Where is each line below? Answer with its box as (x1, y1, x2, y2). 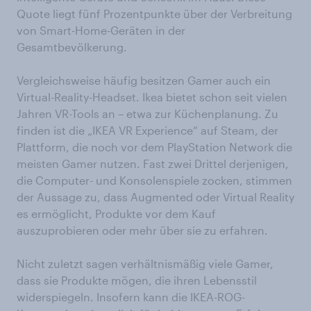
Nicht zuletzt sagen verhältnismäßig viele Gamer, (17, 257, 274, 271)
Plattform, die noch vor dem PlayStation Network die (17, 140, 292, 154)
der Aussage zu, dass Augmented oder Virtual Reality (17, 190, 294, 204)
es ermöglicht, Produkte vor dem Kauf (17, 207, 216, 221)
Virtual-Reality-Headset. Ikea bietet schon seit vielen (17, 90, 287, 104)
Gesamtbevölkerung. (17, 40, 127, 54)
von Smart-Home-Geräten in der (17, 24, 185, 37)
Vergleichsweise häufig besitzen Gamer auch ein (17, 74, 271, 87)
